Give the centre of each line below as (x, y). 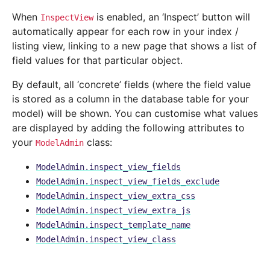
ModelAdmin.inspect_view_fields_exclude (128, 182)
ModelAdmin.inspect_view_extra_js (113, 211)
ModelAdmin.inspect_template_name (113, 225)
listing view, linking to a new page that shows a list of (134, 46)
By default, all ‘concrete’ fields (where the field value (131, 85)
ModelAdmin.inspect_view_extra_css (116, 196)
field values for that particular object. (97, 61)
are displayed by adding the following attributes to (128, 128)
